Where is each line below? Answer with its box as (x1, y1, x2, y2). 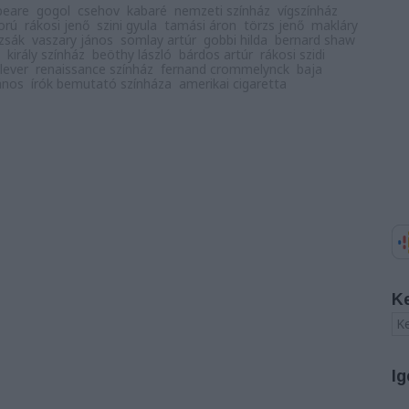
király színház (7, 46, 85, 63)
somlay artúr (121, 31, 196, 48)
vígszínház (278, 2, 338, 19)
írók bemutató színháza (31, 75, 172, 92)
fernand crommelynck (161, 60, 289, 78)
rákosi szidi (260, 46, 325, 63)
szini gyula (97, 16, 157, 34)
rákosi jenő (25, 16, 89, 34)
